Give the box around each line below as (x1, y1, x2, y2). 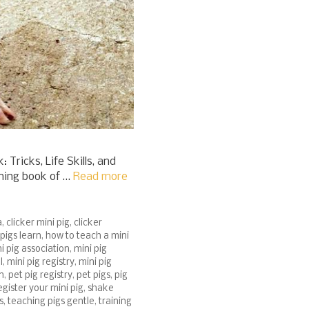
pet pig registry (8, 270, 72, 281)
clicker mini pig (6, 218, 70, 229)
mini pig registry (7, 257, 74, 268)
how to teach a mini (46, 231, 129, 242)
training (99, 297, 132, 308)
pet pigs (77, 270, 110, 281)
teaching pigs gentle (8, 297, 94, 308)
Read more (73, 170, 128, 183)
